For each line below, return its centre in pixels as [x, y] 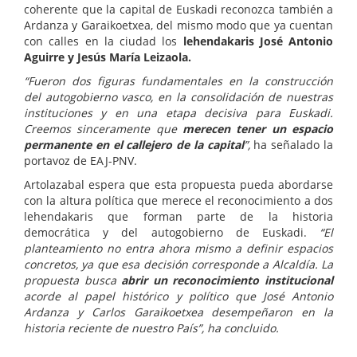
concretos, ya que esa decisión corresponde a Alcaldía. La [178, 265]
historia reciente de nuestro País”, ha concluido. [151, 328]
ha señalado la [292, 145]
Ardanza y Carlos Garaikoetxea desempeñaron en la [178, 312]
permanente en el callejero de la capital [134, 145]
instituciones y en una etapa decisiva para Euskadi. [178, 113]
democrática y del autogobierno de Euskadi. [172, 233]
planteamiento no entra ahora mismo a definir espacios [178, 249]
